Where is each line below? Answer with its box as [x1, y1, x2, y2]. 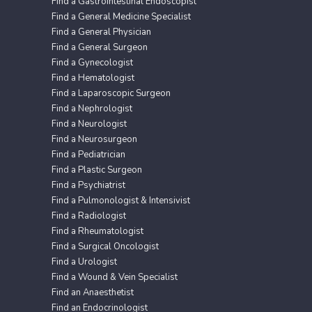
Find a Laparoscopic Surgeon [52, 86, 171, 100]
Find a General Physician [52, 25, 151, 38]
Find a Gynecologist [52, 56, 133, 69]
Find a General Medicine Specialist [52, 10, 191, 23]
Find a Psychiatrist [52, 178, 125, 192]
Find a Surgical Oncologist [52, 240, 159, 253]
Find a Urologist [52, 255, 117, 268]
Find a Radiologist [52, 209, 126, 222]
